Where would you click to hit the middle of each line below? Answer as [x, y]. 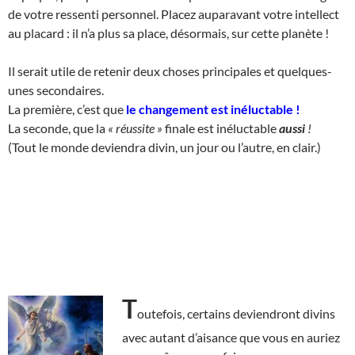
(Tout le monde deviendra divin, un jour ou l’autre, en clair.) [164, 147]
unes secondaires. [56, 90]
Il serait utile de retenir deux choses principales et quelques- [170, 71]
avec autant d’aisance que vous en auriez [231, 337]
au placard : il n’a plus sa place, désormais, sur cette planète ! [168, 32]
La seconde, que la [58, 128]
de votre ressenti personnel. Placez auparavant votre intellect [174, 13]
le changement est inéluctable [210, 109]
